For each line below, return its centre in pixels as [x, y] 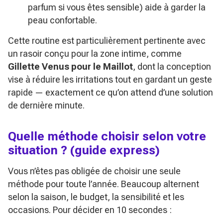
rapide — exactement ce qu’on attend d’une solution [111, 92]
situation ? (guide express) [84, 150]
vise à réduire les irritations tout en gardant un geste [110, 79]
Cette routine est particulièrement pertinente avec [107, 41]
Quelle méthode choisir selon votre [107, 136]
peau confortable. [62, 20]
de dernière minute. [46, 105]
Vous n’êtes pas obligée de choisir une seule [94, 171]
